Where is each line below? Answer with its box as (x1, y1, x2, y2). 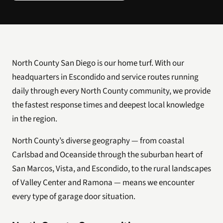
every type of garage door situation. (12, 191, 135, 203)
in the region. (12, 113, 57, 125)
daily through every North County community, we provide (12, 85, 211, 97)
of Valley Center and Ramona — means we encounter (12, 177, 195, 189)
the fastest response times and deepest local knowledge (12, 99, 204, 111)
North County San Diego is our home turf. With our (12, 57, 184, 69)
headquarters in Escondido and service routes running (12, 71, 199, 83)
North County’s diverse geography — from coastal (12, 135, 184, 147)
